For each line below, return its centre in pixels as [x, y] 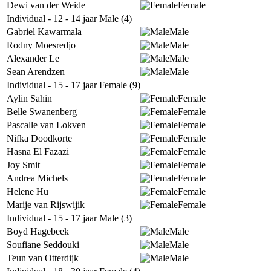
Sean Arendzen [36, 72]
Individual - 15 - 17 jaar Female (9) [73, 85]
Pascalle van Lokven [46, 125]
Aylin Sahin [29, 98]
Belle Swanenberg [42, 112]
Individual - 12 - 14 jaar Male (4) [69, 18]
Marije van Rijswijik [46, 205]
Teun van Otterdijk [43, 258]
